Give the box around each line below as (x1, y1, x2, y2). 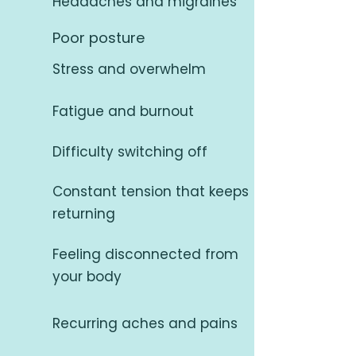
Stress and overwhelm (52, 60, 206, 79)
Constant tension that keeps (52, 182, 249, 201)
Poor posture (52, 28, 145, 48)
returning (52, 204, 115, 223)
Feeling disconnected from (52, 245, 238, 264)
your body (52, 267, 122, 286)
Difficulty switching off (52, 142, 207, 161)
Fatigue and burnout (52, 102, 194, 121)
